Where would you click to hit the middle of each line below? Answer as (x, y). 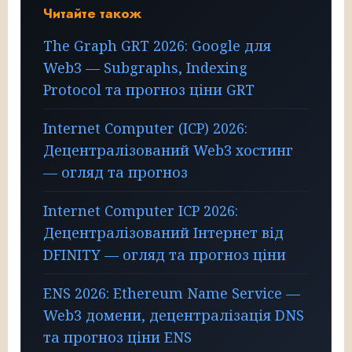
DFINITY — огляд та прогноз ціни (165, 254)
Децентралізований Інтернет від (163, 232)
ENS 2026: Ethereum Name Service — (172, 293)
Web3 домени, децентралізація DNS (174, 315)
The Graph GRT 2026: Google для (157, 45)
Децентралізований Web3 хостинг (168, 150)
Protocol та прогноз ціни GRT (149, 89)
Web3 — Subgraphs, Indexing (145, 67)
